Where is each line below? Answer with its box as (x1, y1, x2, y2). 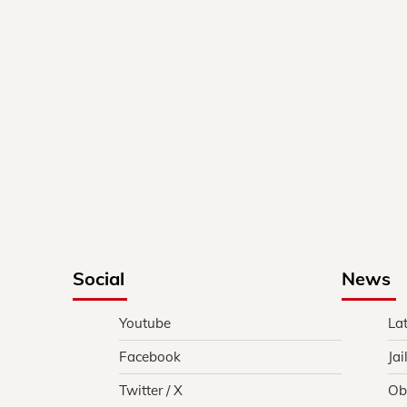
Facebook (119, 347, 181, 365)
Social (73, 266, 124, 290)
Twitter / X (119, 381, 183, 399)
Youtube (119, 313, 171, 332)
